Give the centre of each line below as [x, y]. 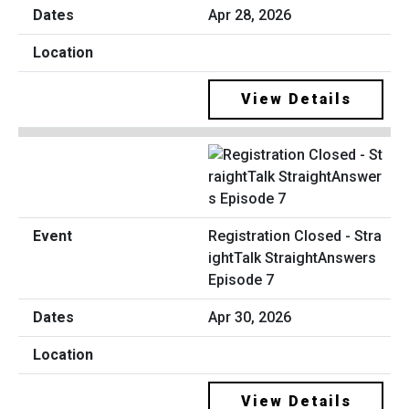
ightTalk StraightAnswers [292, 257]
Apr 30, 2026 [250, 317]
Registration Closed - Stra [295, 236]
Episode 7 [241, 279]
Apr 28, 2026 [250, 16]
